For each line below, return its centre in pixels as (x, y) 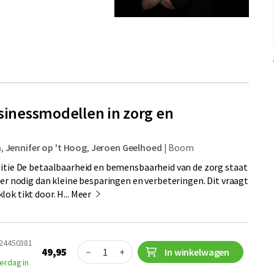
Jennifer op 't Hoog (46, 147)
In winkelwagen (197, 252)
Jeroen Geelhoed (126, 147)
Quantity (96, 246)
